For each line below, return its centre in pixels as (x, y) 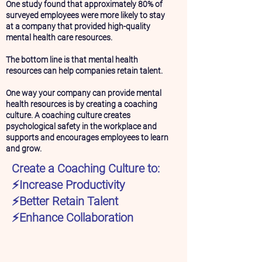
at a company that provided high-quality (78, 26)
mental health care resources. (59, 37)
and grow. (24, 149)
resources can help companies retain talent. (84, 71)
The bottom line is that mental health (72, 60)
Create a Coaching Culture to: (86, 168)
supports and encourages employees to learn (87, 137)
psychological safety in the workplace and (81, 126)
